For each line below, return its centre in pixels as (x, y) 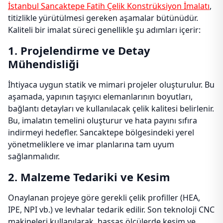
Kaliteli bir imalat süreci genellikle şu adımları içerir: (104, 30)
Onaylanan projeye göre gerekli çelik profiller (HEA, (104, 198)
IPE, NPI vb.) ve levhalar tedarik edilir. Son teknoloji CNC (111, 210)
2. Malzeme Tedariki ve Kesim (89, 177)
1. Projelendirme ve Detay (79, 50)
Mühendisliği (44, 64)
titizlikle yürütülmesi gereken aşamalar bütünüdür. (103, 18)
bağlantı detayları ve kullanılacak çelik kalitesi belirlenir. (111, 109)
